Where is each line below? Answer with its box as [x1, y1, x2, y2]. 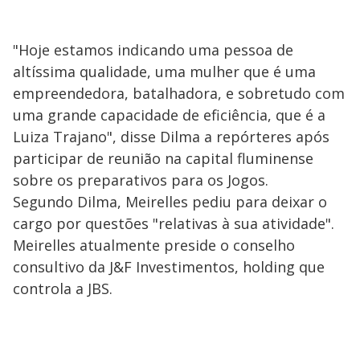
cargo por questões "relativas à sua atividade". [13, 214, 334, 233]
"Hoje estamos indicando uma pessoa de [13, 40, 293, 59]
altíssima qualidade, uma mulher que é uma [13, 62, 316, 81]
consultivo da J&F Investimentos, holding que [13, 257, 325, 276]
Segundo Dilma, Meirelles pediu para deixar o [13, 192, 327, 211]
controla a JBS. [13, 279, 112, 298]
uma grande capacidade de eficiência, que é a [13, 105, 325, 125]
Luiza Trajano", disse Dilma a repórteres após [13, 127, 329, 146]
